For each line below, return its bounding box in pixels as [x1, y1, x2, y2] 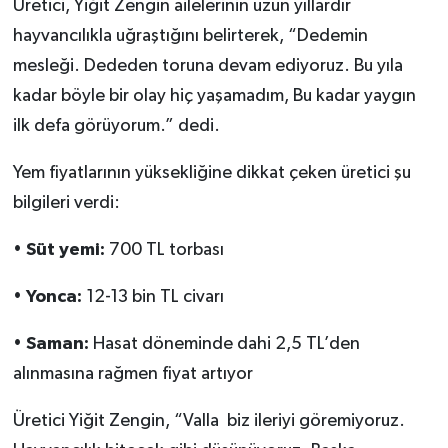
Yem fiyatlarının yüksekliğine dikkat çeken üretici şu [12, 164, 411, 183]
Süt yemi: [25, 241, 105, 260]
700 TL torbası [104, 241, 224, 260]
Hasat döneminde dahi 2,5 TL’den [88, 335, 360, 354]
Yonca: [25, 288, 82, 307]
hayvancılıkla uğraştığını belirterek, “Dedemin [12, 27, 368, 46]
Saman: [25, 335, 89, 354]
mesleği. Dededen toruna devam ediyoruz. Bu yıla [12, 57, 403, 76]
